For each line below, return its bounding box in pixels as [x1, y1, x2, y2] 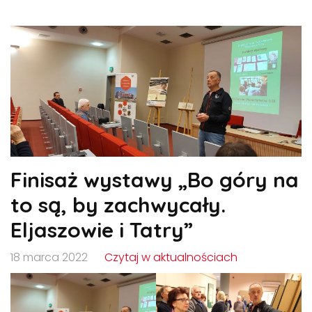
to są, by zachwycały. [10, 192, 226, 219]
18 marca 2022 [10, 249, 88, 266]
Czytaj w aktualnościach [104, 249, 237, 266]
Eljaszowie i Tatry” [10, 217, 193, 244]
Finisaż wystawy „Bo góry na [10, 166, 299, 194]
